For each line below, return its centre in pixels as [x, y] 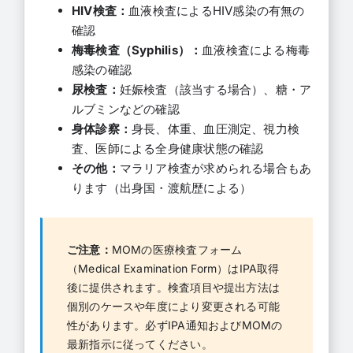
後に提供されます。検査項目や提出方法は [173, 287]
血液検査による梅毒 [256, 50]
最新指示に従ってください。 [139, 344]
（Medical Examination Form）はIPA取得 [173, 268]
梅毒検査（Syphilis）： [137, 50]
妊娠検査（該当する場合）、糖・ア [216, 89]
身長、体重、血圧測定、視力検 [216, 128]
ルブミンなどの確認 [125, 109]
